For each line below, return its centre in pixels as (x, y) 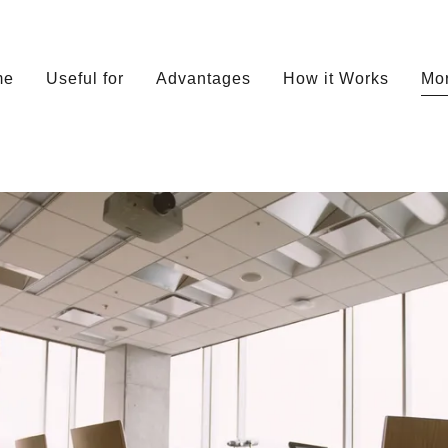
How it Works (336, 78)
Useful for (84, 78)
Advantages (203, 78)
